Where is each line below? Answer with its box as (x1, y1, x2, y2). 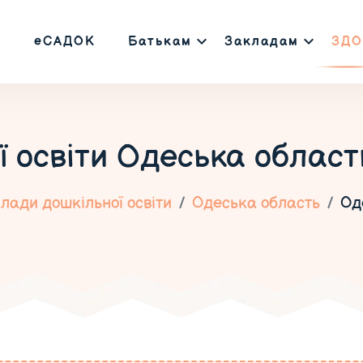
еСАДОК (33, 33, 96, 49)
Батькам (127, 33, 192, 49)
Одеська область (191, 194, 320, 213)
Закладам (224, 33, 299, 49)
